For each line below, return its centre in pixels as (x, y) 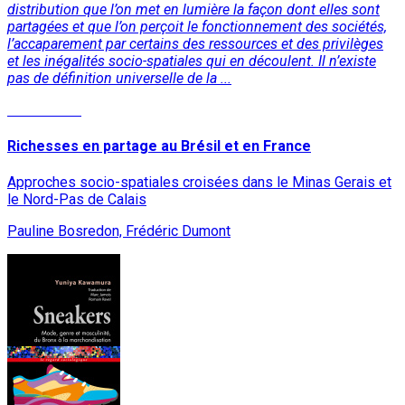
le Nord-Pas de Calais (77, 200)
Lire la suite (44, 109)
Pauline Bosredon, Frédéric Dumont (119, 231)
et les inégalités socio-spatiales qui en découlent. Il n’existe (192, 61)
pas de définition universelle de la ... (119, 78)
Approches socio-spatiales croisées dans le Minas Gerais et (199, 183)
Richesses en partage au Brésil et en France (159, 146)
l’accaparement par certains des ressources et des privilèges (195, 43)
